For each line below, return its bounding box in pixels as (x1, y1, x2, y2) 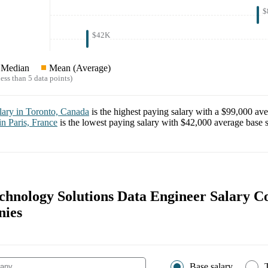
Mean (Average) (49, 63, 111, 74)
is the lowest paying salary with (60, 117, 181, 128)
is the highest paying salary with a (92, 106, 221, 117)
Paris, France (8, 117, 57, 128)
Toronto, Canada (26, 106, 89, 117)
